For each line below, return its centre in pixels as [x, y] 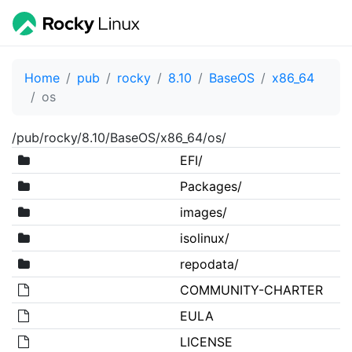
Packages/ [211, 186]
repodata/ [209, 264]
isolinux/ [204, 238]
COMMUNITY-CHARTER [251, 290]
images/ [203, 212]
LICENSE [206, 341]
